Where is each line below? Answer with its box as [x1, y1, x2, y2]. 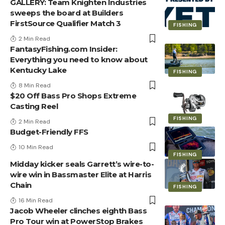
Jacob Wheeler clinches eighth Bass [10, 206, 147, 216]
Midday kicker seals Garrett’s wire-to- [10, 159, 154, 169]
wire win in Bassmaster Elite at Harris [10, 170, 151, 180]
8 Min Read [19, 81, 51, 90]
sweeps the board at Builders [10, 8, 123, 18]
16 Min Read [19, 196, 53, 205]
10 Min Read [19, 143, 53, 152]
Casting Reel [10, 101, 58, 111]
